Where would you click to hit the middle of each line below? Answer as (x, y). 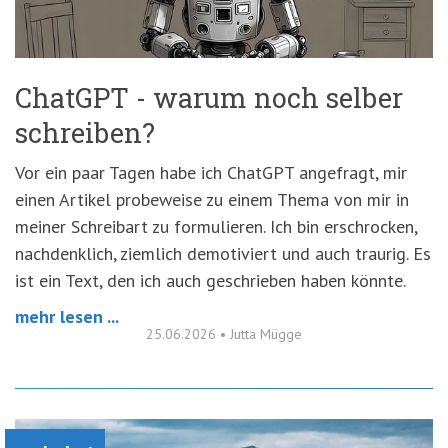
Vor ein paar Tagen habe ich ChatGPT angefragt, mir (211, 172)
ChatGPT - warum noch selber (209, 97)
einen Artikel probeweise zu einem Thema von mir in (212, 199)
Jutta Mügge (266, 333)
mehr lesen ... (67, 316)
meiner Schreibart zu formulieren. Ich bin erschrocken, (216, 226)
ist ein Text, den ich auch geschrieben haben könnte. (210, 280)
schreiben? (85, 132)
